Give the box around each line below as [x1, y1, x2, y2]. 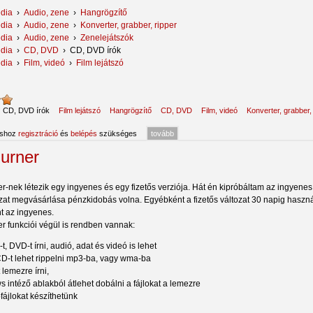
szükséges [97, 129, 137, 138]
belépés [71, 129, 97, 138]
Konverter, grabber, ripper [80, 20, 177, 30]
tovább [151, 129, 174, 138]
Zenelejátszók [80, 32, 133, 43]
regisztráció [18, 129, 58, 138]
